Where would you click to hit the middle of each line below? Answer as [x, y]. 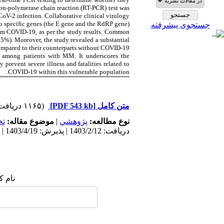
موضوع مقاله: [29, 121]
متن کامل [112, 106]
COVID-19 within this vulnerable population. [69, 71]
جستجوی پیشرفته [180, 25]
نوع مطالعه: [108, 121]
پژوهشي [73, 121]
